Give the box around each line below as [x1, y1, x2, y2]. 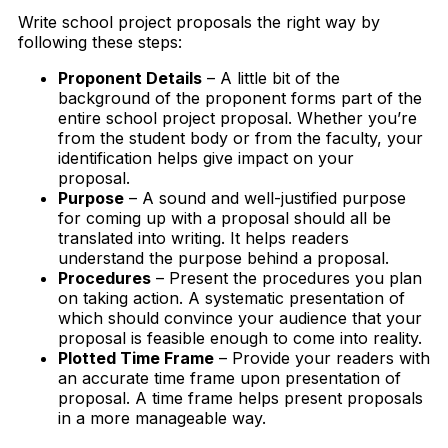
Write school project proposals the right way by [18, 11, 380, 32]
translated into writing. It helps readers [58, 227, 349, 248]
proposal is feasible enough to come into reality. [58, 327, 422, 348]
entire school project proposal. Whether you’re [58, 107, 417, 128]
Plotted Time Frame [58, 347, 214, 368]
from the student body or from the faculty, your [58, 127, 423, 148]
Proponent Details [58, 67, 202, 88]
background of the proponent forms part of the [58, 87, 422, 108]
